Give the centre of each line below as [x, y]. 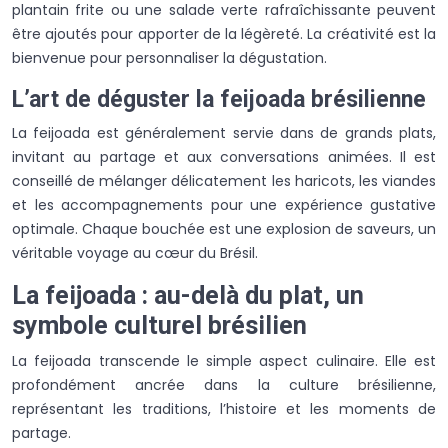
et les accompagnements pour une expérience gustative [224, 204]
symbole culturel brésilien [159, 325]
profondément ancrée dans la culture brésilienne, [224, 384]
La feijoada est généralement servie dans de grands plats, [224, 132]
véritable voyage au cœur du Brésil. [135, 252]
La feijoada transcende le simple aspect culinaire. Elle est [224, 360]
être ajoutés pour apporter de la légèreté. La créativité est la [224, 33]
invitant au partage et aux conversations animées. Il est [224, 156]
